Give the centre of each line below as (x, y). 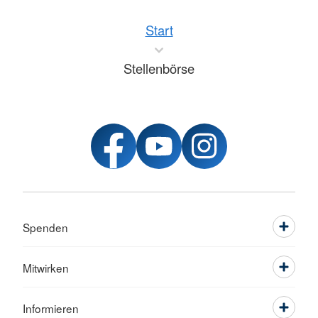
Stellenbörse (159, 68)
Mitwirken (46, 268)
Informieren (51, 308)
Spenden (45, 227)
